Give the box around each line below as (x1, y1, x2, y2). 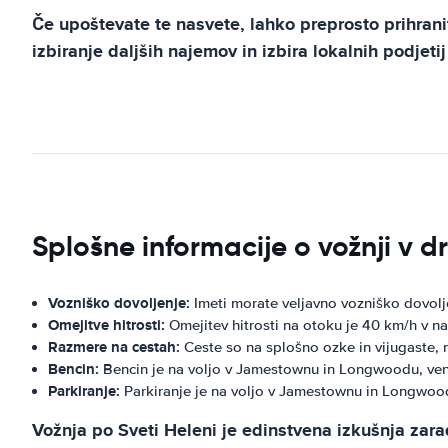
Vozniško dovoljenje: (48, 292, 190, 314)
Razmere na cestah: (48, 336, 180, 358)
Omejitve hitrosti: (48, 314, 165, 336)
